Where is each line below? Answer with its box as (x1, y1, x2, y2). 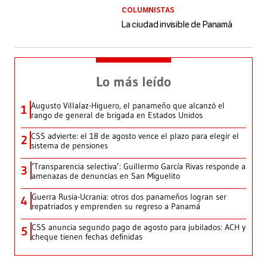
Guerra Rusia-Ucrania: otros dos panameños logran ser (32, 191, 226, 203)
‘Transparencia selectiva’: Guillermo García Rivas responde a (32, 161, 246, 172)
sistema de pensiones (31, 140, 108, 151)
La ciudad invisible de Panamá (122, 19, 232, 30)
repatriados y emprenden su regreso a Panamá (32, 201, 200, 212)
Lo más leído (96, 73, 171, 91)
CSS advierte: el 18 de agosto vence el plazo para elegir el (31, 131, 239, 142)
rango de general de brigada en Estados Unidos (31, 110, 203, 121)
